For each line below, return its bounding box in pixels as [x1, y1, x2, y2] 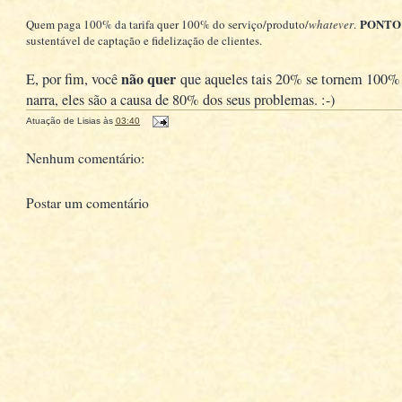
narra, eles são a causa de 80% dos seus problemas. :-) [25, 89, 335, 109]
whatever [308, 15, 354, 32]
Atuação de [25, 115, 77, 126]
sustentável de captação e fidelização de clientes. [25, 31, 262, 48]
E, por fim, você [25, 68, 121, 89]
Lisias [76, 115, 100, 126]
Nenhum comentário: [25, 148, 144, 167]
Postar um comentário [25, 193, 149, 212]
